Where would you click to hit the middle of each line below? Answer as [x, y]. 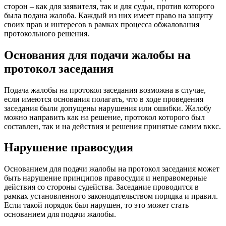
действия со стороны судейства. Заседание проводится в [101, 187]
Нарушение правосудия [69, 148]
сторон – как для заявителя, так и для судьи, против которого [109, 6]
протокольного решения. [47, 33]
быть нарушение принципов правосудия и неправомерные [105, 178]
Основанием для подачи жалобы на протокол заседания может [112, 169]
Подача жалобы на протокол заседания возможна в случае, [105, 90]
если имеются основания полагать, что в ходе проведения [104, 99]
